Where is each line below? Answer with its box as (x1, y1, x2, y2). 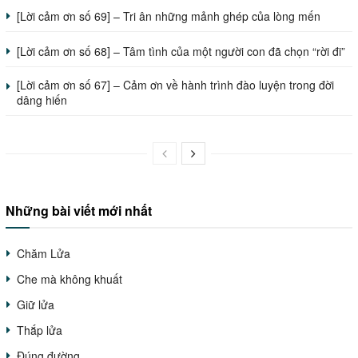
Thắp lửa (17, 322, 62, 339)
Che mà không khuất (17, 271, 122, 288)
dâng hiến (17, 92, 67, 109)
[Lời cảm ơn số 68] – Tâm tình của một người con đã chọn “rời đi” (17, 43, 345, 60)
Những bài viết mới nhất (6, 201, 152, 221)
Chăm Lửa (17, 245, 70, 262)
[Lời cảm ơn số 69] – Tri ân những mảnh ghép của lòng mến (17, 8, 320, 25)
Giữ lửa (17, 296, 54, 313)
